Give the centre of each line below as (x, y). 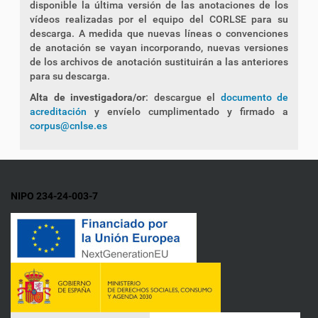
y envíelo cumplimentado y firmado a (187, 111)
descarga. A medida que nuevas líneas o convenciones (159, 33)
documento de (254, 97)
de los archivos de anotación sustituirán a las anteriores (159, 62)
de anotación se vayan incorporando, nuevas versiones (159, 48)
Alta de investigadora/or (88, 97)
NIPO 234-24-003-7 (54, 196)
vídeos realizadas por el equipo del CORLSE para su (159, 19)
